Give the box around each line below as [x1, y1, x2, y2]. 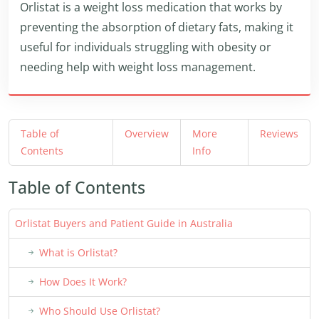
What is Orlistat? [39, 246, 117, 259]
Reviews [260, 127, 298, 140]
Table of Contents [9, 176, 145, 199]
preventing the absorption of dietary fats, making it [20, 19, 293, 35]
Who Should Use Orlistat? [39, 304, 160, 318]
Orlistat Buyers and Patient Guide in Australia [15, 216, 233, 230]
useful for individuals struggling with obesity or [20, 39, 271, 55]
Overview [124, 127, 169, 140]
